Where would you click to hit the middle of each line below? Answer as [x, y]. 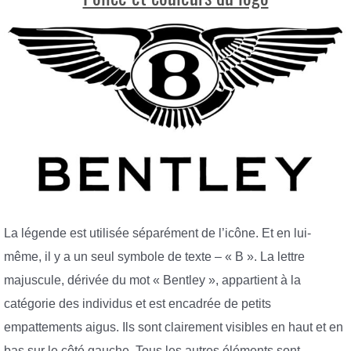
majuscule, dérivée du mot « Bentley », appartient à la [152, 280]
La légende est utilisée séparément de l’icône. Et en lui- [157, 233]
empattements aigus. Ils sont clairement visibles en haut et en [174, 327]
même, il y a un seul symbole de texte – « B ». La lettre [154, 256]
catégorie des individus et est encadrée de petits [138, 303]
